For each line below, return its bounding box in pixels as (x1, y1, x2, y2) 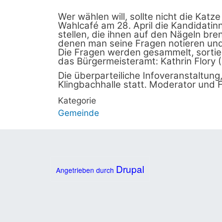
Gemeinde (58, 108, 99, 118)
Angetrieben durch (56, 165, 116, 175)
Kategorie (58, 95, 96, 106)
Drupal (116, 162, 144, 175)
